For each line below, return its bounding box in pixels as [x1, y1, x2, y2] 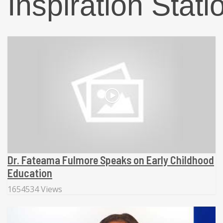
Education [7, 166, 52, 180]
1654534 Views [7, 184, 62, 195]
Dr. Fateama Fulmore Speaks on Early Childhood [7, 153, 214, 167]
